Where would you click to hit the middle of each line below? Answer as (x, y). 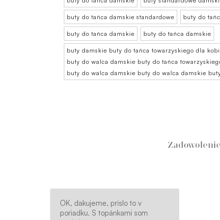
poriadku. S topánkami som (104, 213)
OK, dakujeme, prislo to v (101, 203)
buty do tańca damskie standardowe (121, 17)
